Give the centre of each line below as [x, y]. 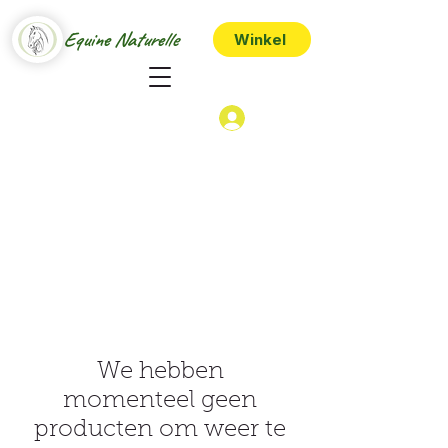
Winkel [260, 39]
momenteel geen [160, 401]
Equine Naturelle [120, 39]
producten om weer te [160, 430]
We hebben [160, 372]
